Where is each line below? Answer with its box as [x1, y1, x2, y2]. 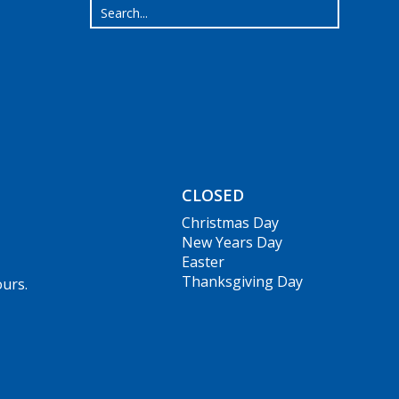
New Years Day [182, 232, 283, 253]
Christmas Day [182, 213, 280, 233]
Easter [182, 252, 225, 273]
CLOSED [182, 184, 245, 207]
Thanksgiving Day [182, 272, 304, 292]
